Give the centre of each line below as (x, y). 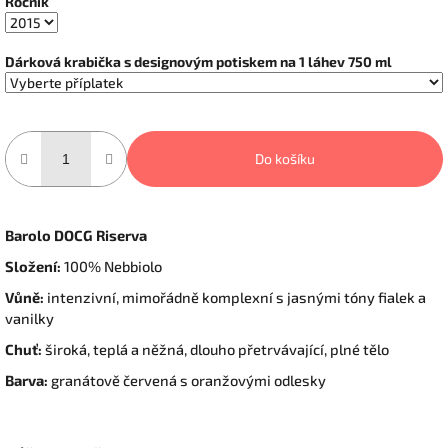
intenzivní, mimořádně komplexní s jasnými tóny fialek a (235, 297)
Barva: (26, 380)
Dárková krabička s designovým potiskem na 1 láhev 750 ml (198, 62)
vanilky (29, 318)
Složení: (33, 266)
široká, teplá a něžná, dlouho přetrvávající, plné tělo (215, 349)
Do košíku (285, 159)
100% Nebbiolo (111, 266)
